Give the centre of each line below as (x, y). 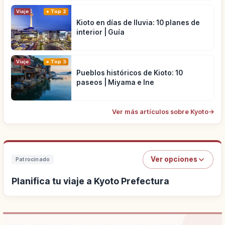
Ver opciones (174, 159)
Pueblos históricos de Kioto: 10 (130, 73)
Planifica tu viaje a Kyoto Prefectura (90, 181)
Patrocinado (33, 160)
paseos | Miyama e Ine (115, 83)
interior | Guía (100, 32)
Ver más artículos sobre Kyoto (160, 112)
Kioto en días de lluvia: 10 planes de (138, 23)
